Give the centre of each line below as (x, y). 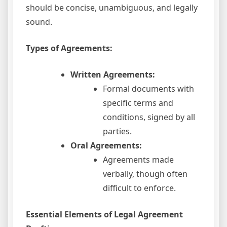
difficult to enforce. (139, 188)
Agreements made (138, 160)
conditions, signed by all (149, 117)
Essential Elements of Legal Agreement (104, 215)
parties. (117, 131)
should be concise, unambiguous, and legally (112, 8)
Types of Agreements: (69, 48)
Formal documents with (148, 89)
